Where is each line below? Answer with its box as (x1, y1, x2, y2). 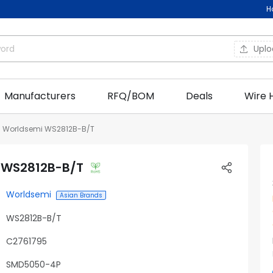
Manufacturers (4, 89, 76, 103)
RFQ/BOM (107, 89, 154, 103)
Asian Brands (60, 191, 102, 200)
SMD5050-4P (6, 258, 61, 271)
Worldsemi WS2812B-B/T (2, 124, 94, 134)
